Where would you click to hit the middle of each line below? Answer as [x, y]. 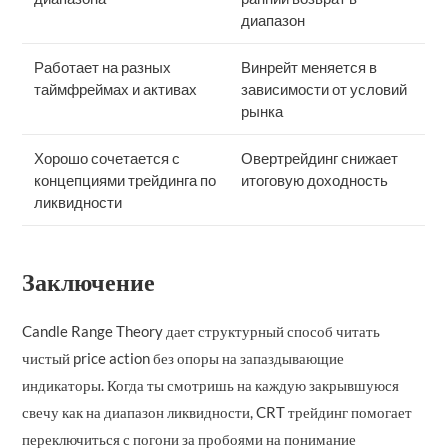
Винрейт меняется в [309, 66]
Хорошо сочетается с [107, 157]
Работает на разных [103, 66]
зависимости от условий [324, 88]
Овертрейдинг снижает [320, 157]
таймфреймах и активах [116, 88]
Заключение [89, 282]
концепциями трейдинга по [125, 179]
